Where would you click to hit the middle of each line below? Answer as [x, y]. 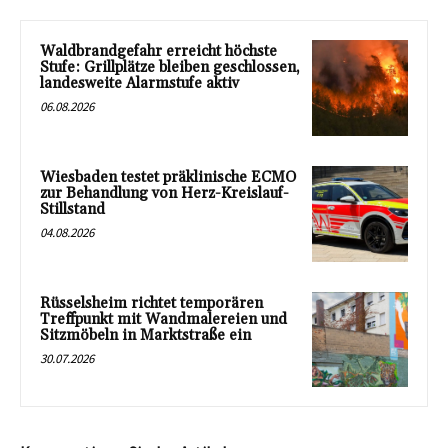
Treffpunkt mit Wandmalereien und [163, 319]
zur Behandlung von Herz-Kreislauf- [164, 193]
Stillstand [72, 209]
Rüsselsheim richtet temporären [151, 303]
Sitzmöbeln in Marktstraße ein [145, 335]
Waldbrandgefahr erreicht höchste [158, 52]
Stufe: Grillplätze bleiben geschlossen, [170, 68]
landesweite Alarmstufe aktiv [139, 84]
